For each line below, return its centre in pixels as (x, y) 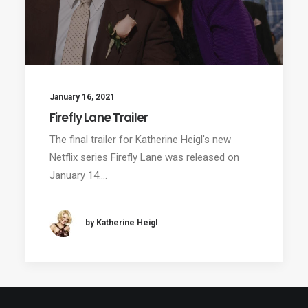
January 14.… (78, 175)
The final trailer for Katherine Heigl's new (140, 139)
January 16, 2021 (82, 97)
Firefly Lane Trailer (99, 117)
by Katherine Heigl (121, 223)
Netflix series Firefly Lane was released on (144, 157)
